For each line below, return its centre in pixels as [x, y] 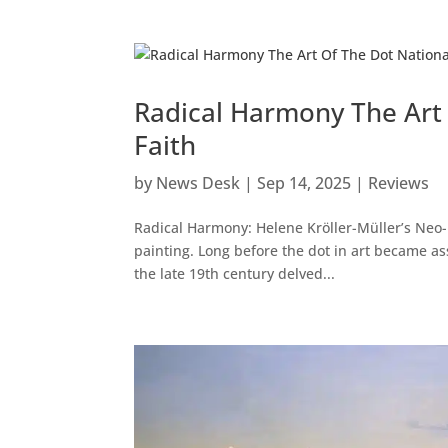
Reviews [399, 182]
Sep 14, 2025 [304, 182]
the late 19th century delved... [235, 273]
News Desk [198, 182]
